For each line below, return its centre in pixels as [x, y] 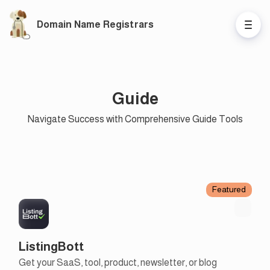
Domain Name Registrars [95, 24]
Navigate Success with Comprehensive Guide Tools [135, 119]
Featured [229, 189]
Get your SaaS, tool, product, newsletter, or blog [118, 262]
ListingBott [51, 246]
